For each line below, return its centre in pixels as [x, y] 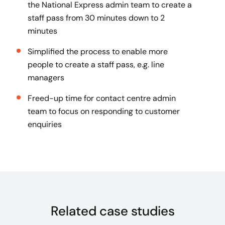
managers [47, 78]
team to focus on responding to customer [104, 111]
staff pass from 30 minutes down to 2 [96, 18]
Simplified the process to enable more [98, 51]
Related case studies [113, 211]
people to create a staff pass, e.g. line [96, 65]
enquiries [45, 124]
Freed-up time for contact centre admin [102, 98]
